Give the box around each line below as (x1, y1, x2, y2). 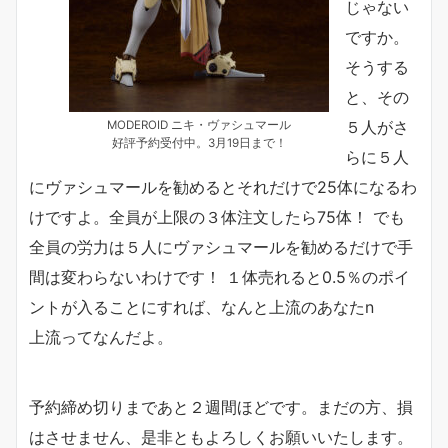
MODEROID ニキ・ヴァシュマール (107, 117, 291, 132)
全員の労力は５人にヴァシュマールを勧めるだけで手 (29, 236, 413, 257)
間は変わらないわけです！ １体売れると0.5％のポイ (29, 266, 410, 287)
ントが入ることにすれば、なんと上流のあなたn (29, 296, 374, 317)
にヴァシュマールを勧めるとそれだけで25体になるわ (29, 176, 417, 197)
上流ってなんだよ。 (29, 326, 173, 347)
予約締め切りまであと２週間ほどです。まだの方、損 (29, 396, 413, 417)
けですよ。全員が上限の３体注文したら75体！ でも (29, 206, 405, 227)
